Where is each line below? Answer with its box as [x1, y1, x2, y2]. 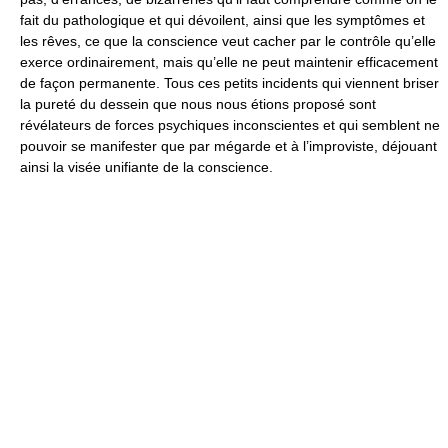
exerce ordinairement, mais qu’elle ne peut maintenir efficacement [20, 54, 438, 70]
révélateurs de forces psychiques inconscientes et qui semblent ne [20, 117, 440, 133]
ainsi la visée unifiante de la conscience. [20, 159, 273, 175]
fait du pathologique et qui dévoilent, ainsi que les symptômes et [20, 12, 425, 28]
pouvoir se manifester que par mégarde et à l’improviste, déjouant [20, 138, 437, 154]
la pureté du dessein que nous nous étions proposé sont [20, 96, 376, 112]
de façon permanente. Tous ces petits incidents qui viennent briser [20, 75, 439, 91]
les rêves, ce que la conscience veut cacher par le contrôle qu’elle [20, 33, 436, 49]
